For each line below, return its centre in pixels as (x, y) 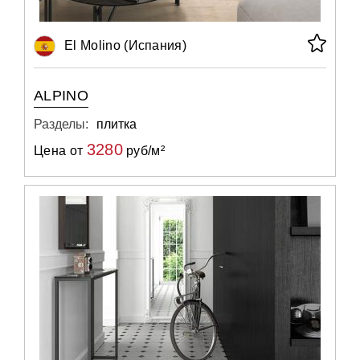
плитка (117, 124)
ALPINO (61, 96)
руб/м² (144, 151)
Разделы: (61, 124)
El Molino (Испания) (126, 45)
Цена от (60, 151)
